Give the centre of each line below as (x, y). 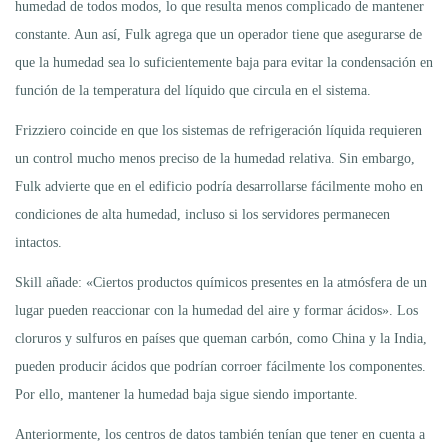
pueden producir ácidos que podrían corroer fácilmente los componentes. (220, 366)
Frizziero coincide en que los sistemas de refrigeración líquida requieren (218, 130)
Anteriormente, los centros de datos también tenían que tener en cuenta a (220, 434)
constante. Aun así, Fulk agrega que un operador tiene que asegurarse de (218, 34)
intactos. (38, 242)
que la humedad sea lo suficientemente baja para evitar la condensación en (224, 62)
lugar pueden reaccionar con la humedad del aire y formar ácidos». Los (216, 310)
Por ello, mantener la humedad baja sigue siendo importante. (186, 394)
